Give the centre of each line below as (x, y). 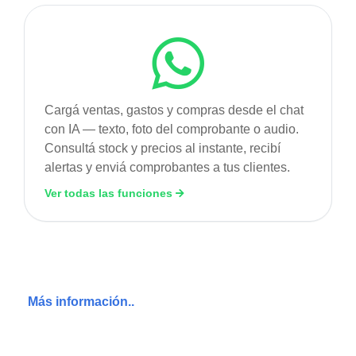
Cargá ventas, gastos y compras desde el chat (174, 110)
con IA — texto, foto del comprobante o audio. (172, 129)
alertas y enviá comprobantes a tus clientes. (167, 167)
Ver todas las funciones (110, 193)
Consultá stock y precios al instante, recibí (163, 148)
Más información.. (81, 301)
